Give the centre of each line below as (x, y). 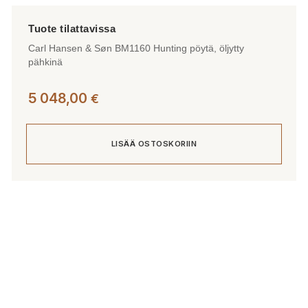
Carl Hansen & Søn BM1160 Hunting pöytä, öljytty (136, 48)
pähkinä (45, 62)
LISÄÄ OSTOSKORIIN (154, 143)
